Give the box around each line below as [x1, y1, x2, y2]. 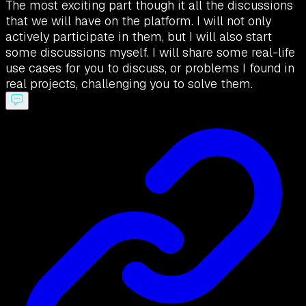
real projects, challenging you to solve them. [5, 76, 253, 92]
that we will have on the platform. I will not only [5, 13, 271, 29]
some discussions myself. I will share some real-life [5, 44, 295, 61]
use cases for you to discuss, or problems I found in [5, 60, 294, 76]
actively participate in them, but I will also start [5, 29, 272, 45]
